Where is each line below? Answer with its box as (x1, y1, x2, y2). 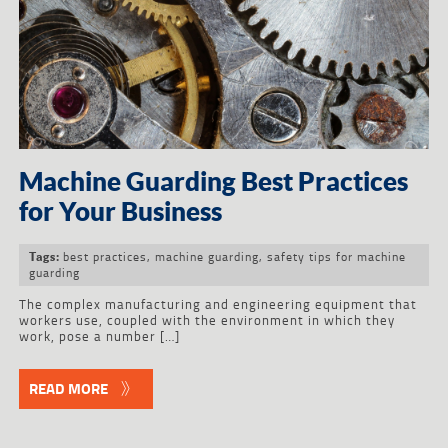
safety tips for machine (266, 246, 406, 266)
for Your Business (18, 195, 222, 228)
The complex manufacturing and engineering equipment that (18, 293, 417, 314)
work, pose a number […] (18, 325, 180, 346)
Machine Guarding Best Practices (18, 165, 408, 198)
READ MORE (28, 376, 108, 400)
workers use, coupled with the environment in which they (18, 309, 395, 330)
